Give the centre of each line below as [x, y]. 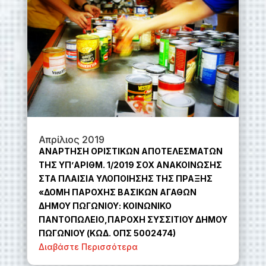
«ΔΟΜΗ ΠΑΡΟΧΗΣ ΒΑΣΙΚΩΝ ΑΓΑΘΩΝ [117, 192]
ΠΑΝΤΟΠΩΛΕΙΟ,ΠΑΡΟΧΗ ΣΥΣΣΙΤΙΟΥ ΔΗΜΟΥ [133, 220]
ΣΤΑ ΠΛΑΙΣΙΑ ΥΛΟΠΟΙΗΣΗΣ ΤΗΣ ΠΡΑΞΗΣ [125, 179]
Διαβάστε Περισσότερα [88, 247]
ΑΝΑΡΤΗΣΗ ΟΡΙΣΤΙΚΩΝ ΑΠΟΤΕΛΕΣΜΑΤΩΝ [130, 151]
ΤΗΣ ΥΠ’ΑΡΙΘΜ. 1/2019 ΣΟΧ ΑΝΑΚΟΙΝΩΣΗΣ [130, 165]
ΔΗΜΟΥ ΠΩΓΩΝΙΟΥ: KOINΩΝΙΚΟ [105, 206]
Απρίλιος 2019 [71, 140]
